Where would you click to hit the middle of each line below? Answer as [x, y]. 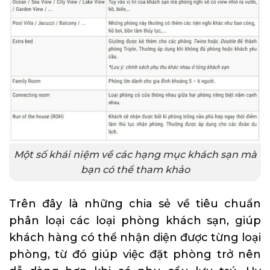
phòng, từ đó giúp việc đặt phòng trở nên [135, 254]
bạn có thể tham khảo [135, 170]
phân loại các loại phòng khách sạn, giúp [135, 220]
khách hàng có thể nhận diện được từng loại [135, 237]
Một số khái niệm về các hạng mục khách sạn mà [135, 155]
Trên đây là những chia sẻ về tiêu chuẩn [135, 203]
